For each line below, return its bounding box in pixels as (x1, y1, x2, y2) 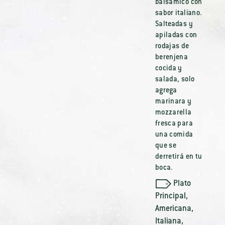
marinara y (155, 98, 192, 106)
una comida (155, 131, 193, 139)
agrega (155, 87, 177, 95)
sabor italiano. (155, 10, 202, 18)
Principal (155, 192, 186, 201)
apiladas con (155, 32, 197, 40)
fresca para (155, 120, 193, 128)
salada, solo (155, 76, 195, 84)
